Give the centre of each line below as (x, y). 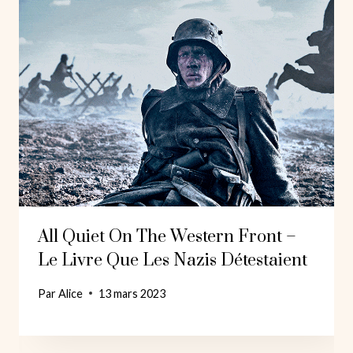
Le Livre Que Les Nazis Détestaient (173, 261)
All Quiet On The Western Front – (167, 237)
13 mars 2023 (132, 293)
